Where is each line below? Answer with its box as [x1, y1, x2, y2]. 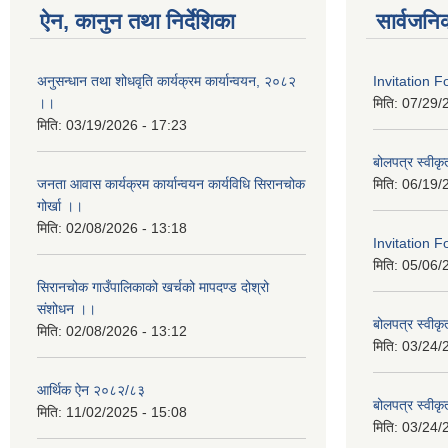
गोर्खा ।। [37, 197, 83, 214]
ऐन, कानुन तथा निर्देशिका [40, 8, 235, 34]
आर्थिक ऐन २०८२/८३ [37, 381, 145, 398]
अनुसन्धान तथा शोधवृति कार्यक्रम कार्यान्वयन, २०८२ [37, 72, 296, 89]
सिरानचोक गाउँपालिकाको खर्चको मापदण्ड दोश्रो [37, 278, 269, 295]
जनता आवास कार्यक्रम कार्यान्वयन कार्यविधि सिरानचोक [37, 175, 305, 192]
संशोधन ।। [37, 300, 96, 317]
